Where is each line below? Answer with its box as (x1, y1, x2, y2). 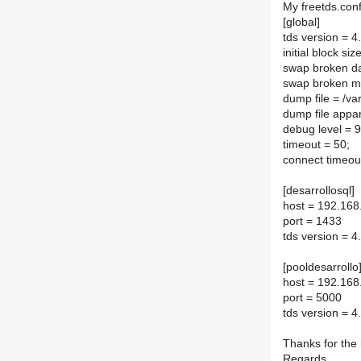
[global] (283, 16, 320, 29)
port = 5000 (283, 292, 342, 305)
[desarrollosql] (283, 185, 355, 197)
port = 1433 (283, 215, 342, 228)
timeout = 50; (283, 139, 350, 151)
